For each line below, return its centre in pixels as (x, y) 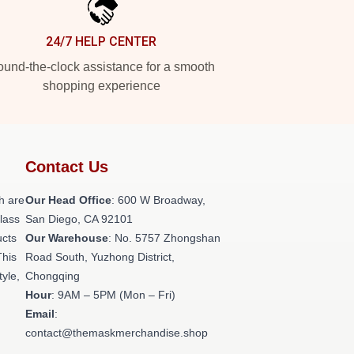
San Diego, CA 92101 (79, 219)
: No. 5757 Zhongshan (164, 238)
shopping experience (101, 86)
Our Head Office (68, 200)
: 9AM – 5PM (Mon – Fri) (113, 295)
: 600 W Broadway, (158, 200)
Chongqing (53, 276)
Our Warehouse (67, 238)
